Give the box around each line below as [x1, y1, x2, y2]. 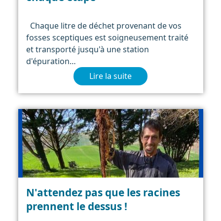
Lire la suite [89, 71, 132, 82]
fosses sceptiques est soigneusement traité [26, 32, 188, 43]
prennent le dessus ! [26, 199, 127, 213]
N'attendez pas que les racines [26, 185, 180, 199]
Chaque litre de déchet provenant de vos [26, 20, 182, 31]
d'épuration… [26, 55, 76, 67]
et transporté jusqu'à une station [26, 43, 149, 55]
